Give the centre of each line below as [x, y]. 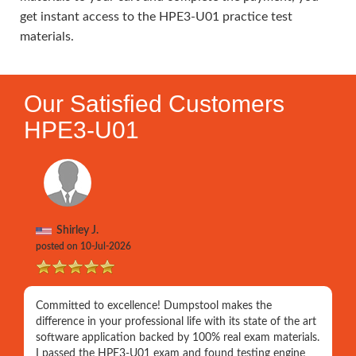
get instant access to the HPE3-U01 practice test [156, 17]
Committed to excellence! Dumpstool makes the [154, 306]
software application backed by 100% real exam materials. [178, 338]
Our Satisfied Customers [154, 104]
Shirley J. [75, 231]
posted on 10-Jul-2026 [83, 247]
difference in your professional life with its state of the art [176, 322]
